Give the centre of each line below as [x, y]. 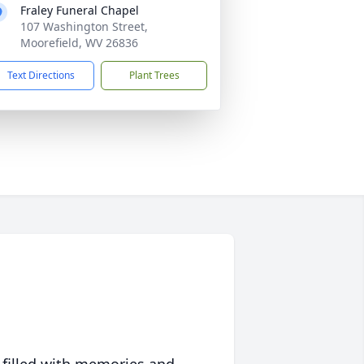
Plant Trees [154, 75]
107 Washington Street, [84, 26]
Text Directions [41, 75]
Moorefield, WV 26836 [79, 43]
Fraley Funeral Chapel [80, 10]
